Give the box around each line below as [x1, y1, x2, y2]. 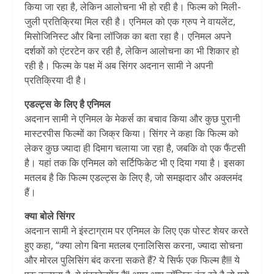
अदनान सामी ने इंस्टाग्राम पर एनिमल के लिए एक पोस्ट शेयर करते [24, 224, 248, 238]
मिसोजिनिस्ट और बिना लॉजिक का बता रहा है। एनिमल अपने [24, 29, 231, 43]
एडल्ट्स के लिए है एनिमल [24, 97, 111, 111]
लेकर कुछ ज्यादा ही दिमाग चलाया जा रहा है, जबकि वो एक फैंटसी [24, 141, 246, 155]
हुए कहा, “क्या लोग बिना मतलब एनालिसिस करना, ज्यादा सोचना [24, 239, 243, 253]
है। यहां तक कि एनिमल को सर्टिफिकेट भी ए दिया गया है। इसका [24, 156, 245, 170]
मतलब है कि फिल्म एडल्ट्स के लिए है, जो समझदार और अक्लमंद [24, 171, 242, 185]
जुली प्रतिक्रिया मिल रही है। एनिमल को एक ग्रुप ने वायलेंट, [24, 15, 235, 29]
